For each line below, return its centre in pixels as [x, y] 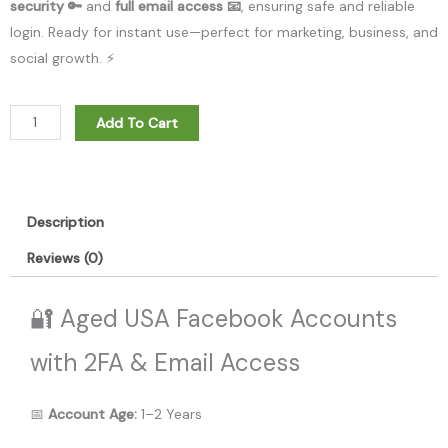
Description [65, 221]
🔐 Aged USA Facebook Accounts [213, 318]
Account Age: [92, 414]
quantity [37, 428]
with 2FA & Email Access [165, 362]
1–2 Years [169, 414]
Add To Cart [136, 122]
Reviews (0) [64, 258]
